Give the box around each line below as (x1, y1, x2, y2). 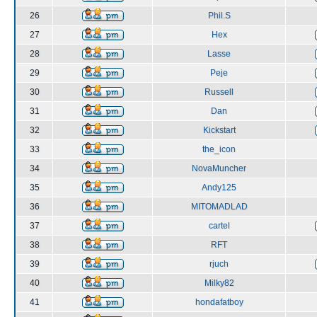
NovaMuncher (192, 163, 246, 173)
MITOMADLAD (190, 202, 248, 212)
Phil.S (207, 11, 231, 21)
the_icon (202, 144, 236, 154)
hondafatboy (195, 297, 243, 307)
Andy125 (202, 183, 236, 192)
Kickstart (202, 125, 236, 135)
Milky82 (204, 278, 234, 288)
